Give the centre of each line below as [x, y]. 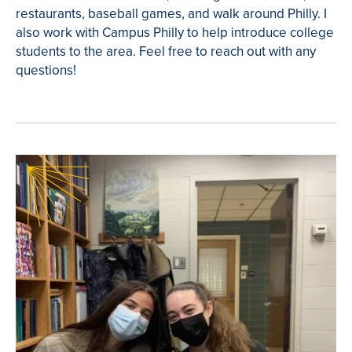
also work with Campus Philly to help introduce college [175, 33]
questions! [46, 71]
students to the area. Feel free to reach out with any [166, 52]
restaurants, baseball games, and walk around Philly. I [171, 14]
